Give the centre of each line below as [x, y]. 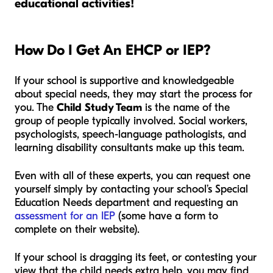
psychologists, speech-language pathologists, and [130, 134]
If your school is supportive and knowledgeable [124, 81]
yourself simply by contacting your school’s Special [131, 189]
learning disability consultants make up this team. [131, 148]
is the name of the [186, 108]
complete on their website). [77, 229]
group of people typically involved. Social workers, [131, 121]
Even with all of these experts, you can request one [133, 176]
